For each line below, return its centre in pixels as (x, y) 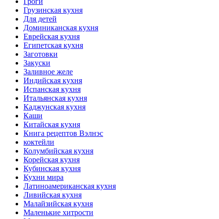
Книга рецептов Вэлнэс (63, 133)
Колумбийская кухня (58, 151)
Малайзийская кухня (58, 204)
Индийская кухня (53, 81)
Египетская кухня (53, 45)
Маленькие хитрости (58, 213)
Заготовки (41, 54)
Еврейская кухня (52, 37)
